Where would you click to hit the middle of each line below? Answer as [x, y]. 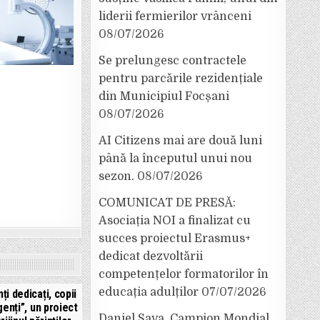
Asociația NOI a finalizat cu [175, 221]
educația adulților [149, 292]
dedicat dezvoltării [151, 256]
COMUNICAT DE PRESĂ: [167, 203]
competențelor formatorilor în [184, 274]
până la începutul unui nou [175, 159]
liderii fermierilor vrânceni [175, 16]
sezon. [116, 176]
